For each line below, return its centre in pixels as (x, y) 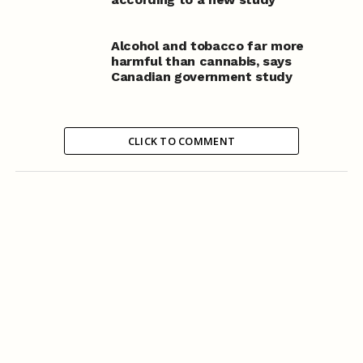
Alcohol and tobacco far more (207, 46)
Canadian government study (201, 77)
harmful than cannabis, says (201, 62)
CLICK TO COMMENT (181, 141)
